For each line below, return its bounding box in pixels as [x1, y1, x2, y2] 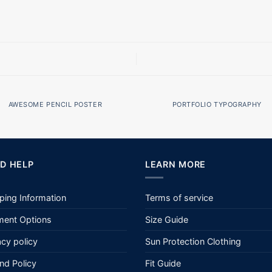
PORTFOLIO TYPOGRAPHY [172, 100, 262, 109]
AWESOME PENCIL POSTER [8, 100, 103, 109]
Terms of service [145, 192, 213, 203]
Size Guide [145, 214, 188, 225]
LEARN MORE [145, 158, 206, 169]
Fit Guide [145, 258, 181, 269]
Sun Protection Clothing [145, 236, 241, 247]
